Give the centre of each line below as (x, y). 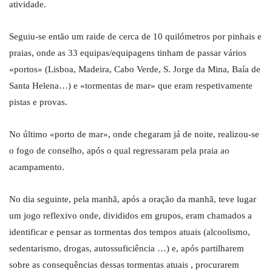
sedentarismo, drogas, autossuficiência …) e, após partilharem (127, 249)
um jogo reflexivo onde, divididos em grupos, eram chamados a (131, 216)
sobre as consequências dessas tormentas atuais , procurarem (124, 265)
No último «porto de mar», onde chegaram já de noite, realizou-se (134, 134)
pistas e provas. (38, 102)
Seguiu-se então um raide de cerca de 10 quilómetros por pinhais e (135, 37)
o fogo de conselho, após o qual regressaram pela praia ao (119, 151)
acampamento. (37, 167)
